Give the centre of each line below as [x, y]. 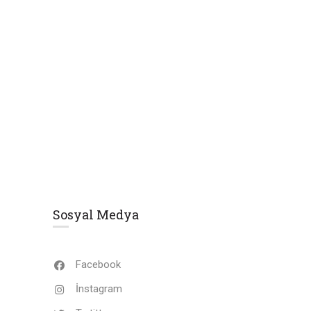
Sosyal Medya [96, 215]
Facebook [98, 264]
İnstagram [99, 289]
